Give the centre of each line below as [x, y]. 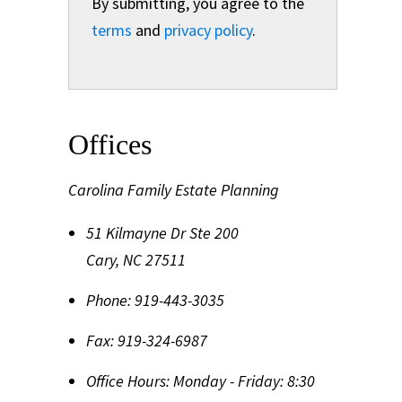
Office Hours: [128, 381]
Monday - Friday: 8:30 [244, 381]
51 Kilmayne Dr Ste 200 [162, 233]
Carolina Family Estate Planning [174, 190]
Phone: [109, 300]
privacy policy [208, 30]
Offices [110, 144]
